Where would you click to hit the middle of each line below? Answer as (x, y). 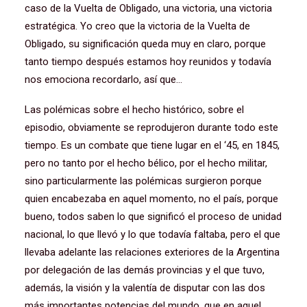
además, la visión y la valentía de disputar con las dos (145, 288)
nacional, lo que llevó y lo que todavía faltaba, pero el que (152, 234)
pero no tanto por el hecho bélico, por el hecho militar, (146, 163)
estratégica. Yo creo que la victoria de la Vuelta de (137, 26)
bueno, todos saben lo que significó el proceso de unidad (153, 217)
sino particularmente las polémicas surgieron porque (143, 181)
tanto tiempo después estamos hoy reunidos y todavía (148, 62)
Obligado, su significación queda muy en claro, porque (145, 44)
